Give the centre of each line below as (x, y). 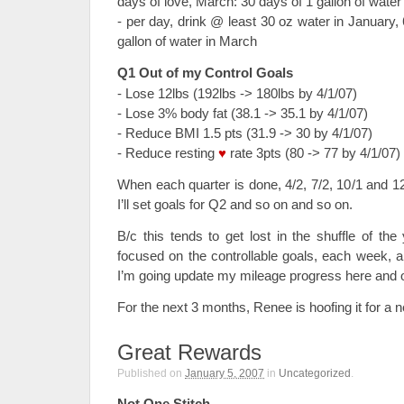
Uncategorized (315, 373)
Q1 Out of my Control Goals (205, 73)
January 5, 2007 (225, 373)
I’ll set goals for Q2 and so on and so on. (235, 204)
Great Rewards (189, 352)
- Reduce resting (168, 153)
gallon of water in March (187, 41)
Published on (151, 373)
